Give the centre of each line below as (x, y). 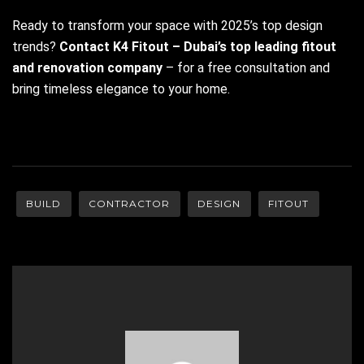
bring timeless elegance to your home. (121, 89)
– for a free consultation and (246, 67)
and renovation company (87, 67)
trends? (36, 46)
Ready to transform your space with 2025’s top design (167, 25)
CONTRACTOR (129, 203)
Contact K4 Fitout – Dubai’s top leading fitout (198, 46)
